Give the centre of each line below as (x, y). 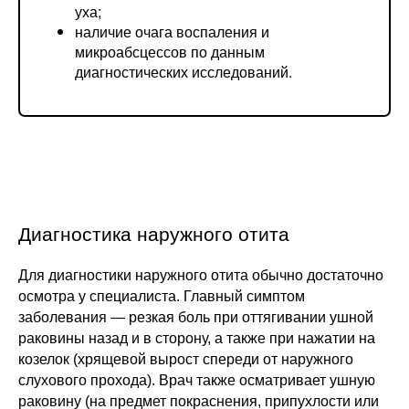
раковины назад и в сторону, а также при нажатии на (197, 339)
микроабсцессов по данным (170, 51)
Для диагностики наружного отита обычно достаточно (201, 276)
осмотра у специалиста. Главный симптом (162, 297)
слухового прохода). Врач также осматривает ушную (197, 381)
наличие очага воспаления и (172, 31)
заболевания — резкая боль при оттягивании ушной (196, 318)
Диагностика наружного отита (154, 234)
